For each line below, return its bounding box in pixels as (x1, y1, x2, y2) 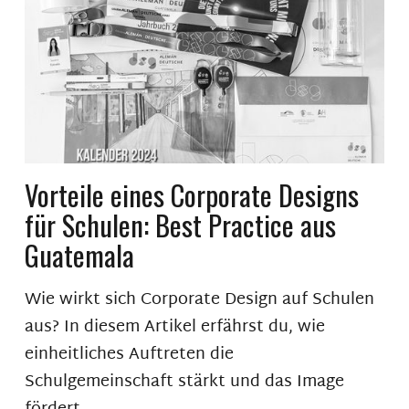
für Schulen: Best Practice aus (24, 204, 336, 246)
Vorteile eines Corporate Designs (24, 173, 359, 216)
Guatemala (24, 234, 134, 277)
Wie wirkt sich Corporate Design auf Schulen (24, 285, 374, 316)
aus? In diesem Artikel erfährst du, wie (24, 312, 325, 343)
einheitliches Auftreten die (24, 340, 234, 371)
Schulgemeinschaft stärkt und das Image (24, 367, 344, 398)
